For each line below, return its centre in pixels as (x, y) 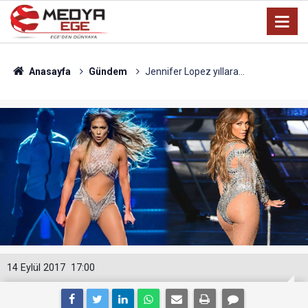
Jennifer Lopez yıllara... (195, 71)
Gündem (108, 71)
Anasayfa (48, 71)
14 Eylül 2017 (36, 268)
